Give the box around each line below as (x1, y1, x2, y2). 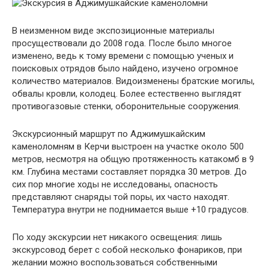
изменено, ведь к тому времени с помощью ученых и (12, 50, 234, 61)
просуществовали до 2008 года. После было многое (12, 37, 232, 49)
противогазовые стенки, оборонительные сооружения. (12, 100, 240, 112)
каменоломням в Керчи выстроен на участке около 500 (12, 141, 244, 152)
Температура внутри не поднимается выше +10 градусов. (12, 204, 249, 215)
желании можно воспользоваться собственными (12, 256, 217, 268)
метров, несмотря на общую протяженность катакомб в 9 (12, 153, 254, 165)
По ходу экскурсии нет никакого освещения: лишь (12, 231, 222, 243)
